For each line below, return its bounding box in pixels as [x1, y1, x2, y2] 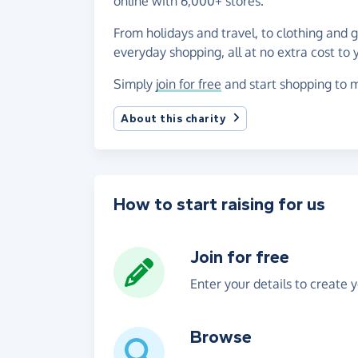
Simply [113, 75, 156, 92]
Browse [190, 326, 252, 348]
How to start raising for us [113, 193, 325, 215]
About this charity [121, 111, 226, 125]
